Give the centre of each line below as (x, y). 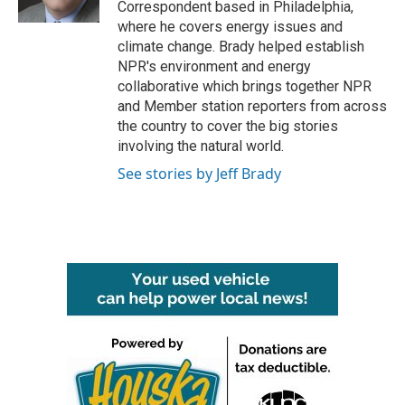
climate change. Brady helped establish (241, 46)
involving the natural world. (201, 146)
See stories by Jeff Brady (199, 173)
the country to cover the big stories (228, 126)
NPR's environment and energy (214, 66)
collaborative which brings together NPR (245, 86)
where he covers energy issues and (230, 26)
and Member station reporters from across (252, 106)
